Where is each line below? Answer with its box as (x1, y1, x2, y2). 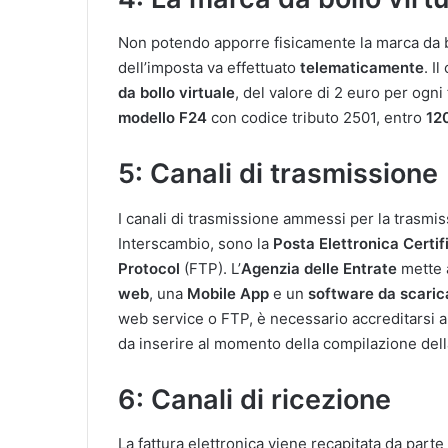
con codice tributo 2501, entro (207, 108, 426, 127)
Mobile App (187, 283, 269, 303)
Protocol (118, 258, 180, 278)
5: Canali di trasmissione (118, 157, 438, 190)
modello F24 (118, 108, 207, 127)
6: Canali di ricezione (118, 382, 391, 416)
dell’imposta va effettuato (118, 58, 300, 77)
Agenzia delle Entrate (241, 258, 397, 278)
